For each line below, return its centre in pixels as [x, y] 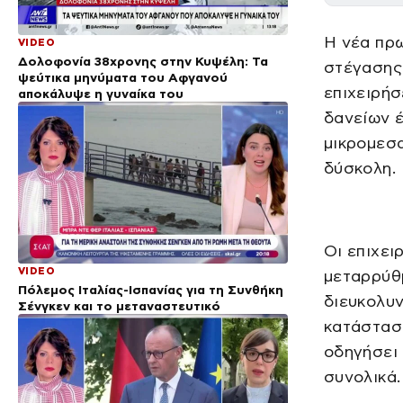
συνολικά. [363, 376]
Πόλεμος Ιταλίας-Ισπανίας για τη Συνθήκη [151, 289]
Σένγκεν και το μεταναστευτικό [119, 305]
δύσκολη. [360, 168]
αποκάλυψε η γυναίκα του [101, 93]
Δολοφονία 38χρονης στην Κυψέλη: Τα [143, 61]
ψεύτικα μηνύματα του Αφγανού [123, 77]
